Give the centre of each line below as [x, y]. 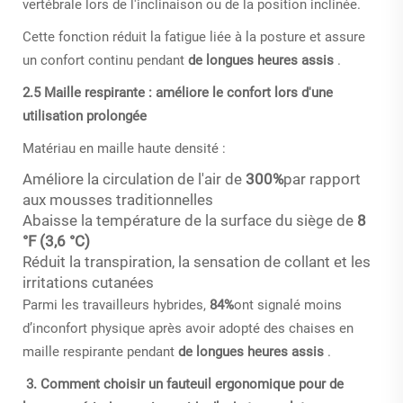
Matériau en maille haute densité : [124, 148]
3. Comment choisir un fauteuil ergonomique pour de [185, 384]
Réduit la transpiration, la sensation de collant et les [197, 261]
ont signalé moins [288, 304]
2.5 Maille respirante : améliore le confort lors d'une [178, 92]
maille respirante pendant [100, 351]
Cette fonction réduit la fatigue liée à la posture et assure [194, 36]
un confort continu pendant [105, 60]
